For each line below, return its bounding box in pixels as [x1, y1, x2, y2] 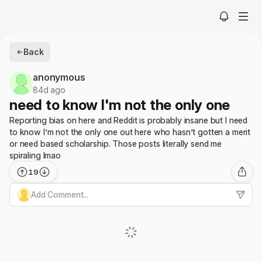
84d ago [33, 85, 66, 95]
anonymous [33, 71, 85, 83]
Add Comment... [31, 189, 89, 199]
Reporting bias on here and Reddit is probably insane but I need [9, 115, 248, 125]
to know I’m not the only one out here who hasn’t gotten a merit [9, 127, 251, 137]
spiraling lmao [9, 150, 61, 160]
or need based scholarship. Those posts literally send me [9, 139, 222, 149]
